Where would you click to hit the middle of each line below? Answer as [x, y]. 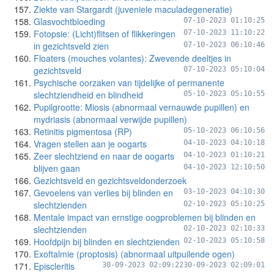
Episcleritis [54, 266]
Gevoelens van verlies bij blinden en [103, 193]
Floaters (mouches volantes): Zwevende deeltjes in [132, 58]
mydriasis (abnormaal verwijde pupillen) [110, 119]
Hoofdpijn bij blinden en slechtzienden [107, 242]
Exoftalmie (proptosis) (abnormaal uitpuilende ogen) [134, 254]
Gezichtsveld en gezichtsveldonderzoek [110, 180]
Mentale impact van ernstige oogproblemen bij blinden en [145, 217]
